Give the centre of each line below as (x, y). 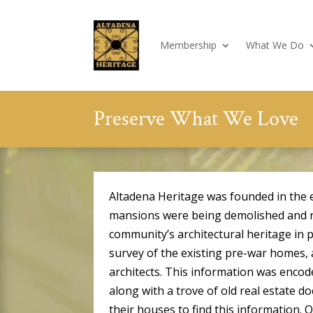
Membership (189, 45)
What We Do (275, 45)
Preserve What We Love (196, 119)
